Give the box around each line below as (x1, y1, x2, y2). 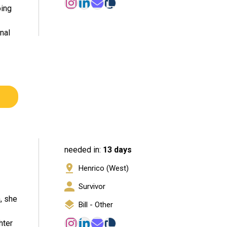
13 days (103, 145, 132, 155)
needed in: (64, 145, 103, 155)
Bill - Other (78, 200, 113, 210)
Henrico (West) (78, 164, 129, 173)
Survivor (78, 182, 105, 192)
